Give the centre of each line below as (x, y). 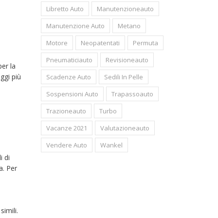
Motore (57, 43)
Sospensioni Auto (72, 94)
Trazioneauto (66, 111)
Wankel (111, 145)
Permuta (145, 43)
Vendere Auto (66, 145)
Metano (129, 26)
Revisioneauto (127, 60)
